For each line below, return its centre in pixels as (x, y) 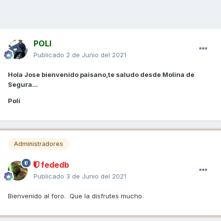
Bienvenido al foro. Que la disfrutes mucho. (76, 196)
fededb (54, 165)
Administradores (38, 144)
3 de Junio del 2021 (96, 176)
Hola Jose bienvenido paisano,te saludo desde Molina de (101, 75)
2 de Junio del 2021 (96, 55)
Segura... (23, 85)
